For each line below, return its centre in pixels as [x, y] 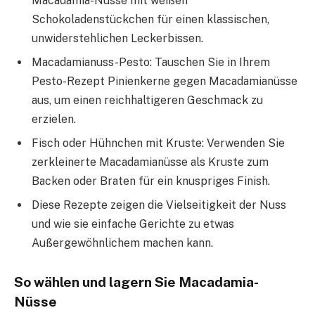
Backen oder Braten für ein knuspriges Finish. [151, 181]
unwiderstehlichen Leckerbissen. [117, 38]
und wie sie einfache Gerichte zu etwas [133, 224]
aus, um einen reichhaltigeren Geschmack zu [147, 100]
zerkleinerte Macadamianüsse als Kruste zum [150, 162]
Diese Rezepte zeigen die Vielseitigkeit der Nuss [159, 205]
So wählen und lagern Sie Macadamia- [136, 282]
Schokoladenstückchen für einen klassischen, [150, 19]
